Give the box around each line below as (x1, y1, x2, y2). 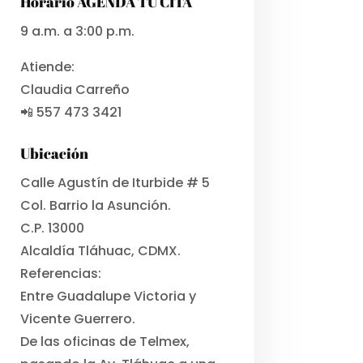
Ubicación (19, 143, 88, 163)
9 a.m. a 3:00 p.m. (19, 21, 135, 41)
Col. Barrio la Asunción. (19, 195, 171, 215)
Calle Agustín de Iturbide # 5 (19, 173, 210, 192)
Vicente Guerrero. (19, 309, 135, 328)
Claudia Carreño (19, 79, 130, 99)
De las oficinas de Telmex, (19, 331, 190, 351)
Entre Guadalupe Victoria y (19, 286, 196, 305)
